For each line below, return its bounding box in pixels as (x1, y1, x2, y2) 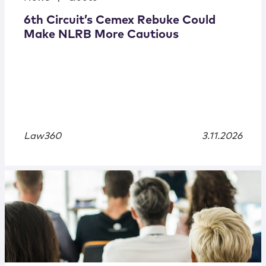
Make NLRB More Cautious (24, 28, 179, 41)
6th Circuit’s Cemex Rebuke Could (24, 14, 216, 27)
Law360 (24, 131, 61, 141)
